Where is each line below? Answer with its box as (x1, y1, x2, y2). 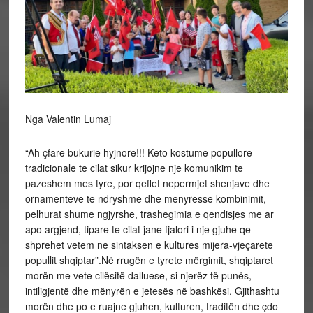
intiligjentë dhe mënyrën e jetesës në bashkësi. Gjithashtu (24, 283, 279, 298)
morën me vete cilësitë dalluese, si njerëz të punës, (24, 268, 252, 282)
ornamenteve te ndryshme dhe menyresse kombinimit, (24, 191, 266, 205)
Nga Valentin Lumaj (24, 111, 111, 126)
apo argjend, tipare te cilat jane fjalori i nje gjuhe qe (24, 221, 251, 236)
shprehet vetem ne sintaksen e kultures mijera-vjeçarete (24, 237, 273, 252)
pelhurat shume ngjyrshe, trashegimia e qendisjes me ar (24, 206, 274, 221)
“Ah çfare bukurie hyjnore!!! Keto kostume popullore (24, 145, 252, 159)
